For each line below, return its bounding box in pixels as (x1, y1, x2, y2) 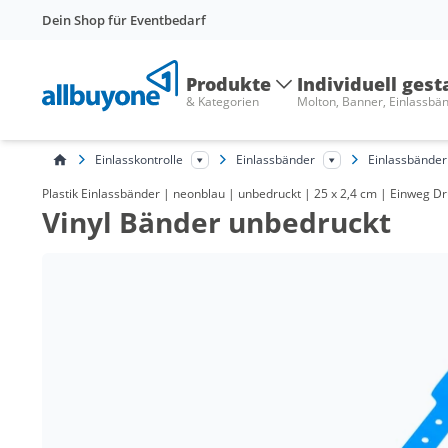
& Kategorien (186, 93, 259, 110)
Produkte (186, 72, 271, 96)
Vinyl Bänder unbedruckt (42, 203, 391, 241)
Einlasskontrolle (95, 150, 183, 168)
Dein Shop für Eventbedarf (42, 11, 206, 29)
